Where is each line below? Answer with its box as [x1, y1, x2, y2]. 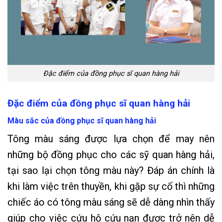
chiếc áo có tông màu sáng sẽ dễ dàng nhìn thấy [7, 196, 215, 208]
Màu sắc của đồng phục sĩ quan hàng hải [7, 115, 156, 125]
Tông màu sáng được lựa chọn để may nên [7, 132, 215, 145]
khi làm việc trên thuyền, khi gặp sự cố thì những [7, 180, 215, 192]
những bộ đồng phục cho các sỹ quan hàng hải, [7, 148, 215, 161]
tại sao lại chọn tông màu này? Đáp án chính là [7, 164, 215, 176]
